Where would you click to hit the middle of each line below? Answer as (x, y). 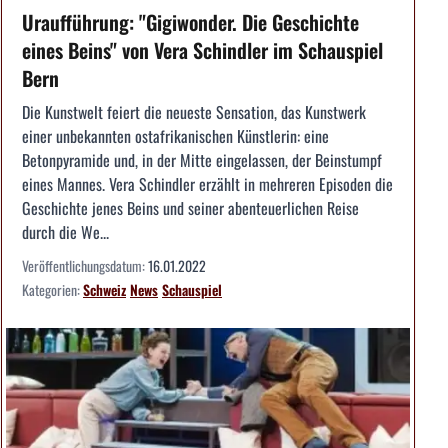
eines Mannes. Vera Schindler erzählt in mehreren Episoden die (207, 183)
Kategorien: (52, 289)
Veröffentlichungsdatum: (85, 265)
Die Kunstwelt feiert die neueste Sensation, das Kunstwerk (194, 111)
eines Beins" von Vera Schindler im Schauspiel (202, 49)
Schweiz (104, 289)
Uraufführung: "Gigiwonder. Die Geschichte (190, 21)
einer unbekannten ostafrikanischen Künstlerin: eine (175, 135)
